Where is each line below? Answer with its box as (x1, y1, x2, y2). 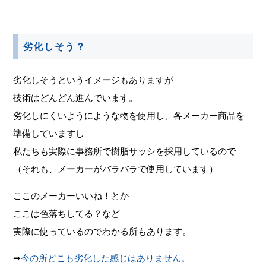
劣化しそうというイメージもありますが (13, 72, 174, 85)
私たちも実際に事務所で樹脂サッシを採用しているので (13, 144, 236, 157)
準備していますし (13, 126, 85, 139)
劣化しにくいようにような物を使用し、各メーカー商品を (13, 108, 245, 121)
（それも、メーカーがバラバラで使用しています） (13, 161, 218, 175)
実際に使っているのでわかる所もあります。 (13, 224, 192, 237)
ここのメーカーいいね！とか (13, 188, 129, 201)
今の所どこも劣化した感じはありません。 (21, 251, 191, 264)
